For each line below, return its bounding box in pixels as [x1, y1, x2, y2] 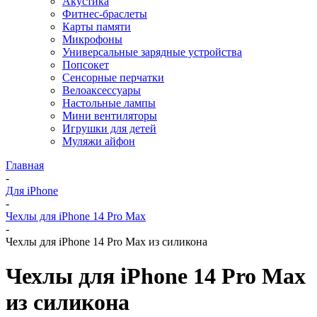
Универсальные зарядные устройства [62, 46, 242, 58]
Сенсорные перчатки [62, 71, 164, 83]
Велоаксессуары [62, 84, 141, 96]
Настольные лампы [62, 97, 156, 109]
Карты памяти [62, 21, 131, 33]
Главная [6, 159, 44, 171]
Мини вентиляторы [62, 110, 157, 122]
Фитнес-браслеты [62, 8, 147, 20]
